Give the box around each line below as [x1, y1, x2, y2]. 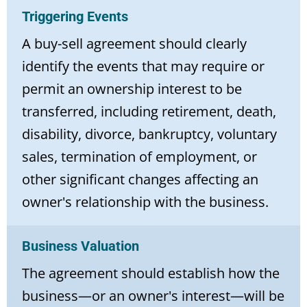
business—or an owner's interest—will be [22, 286, 284, 305]
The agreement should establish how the [22, 263, 280, 282]
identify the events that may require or [22, 56, 265, 75]
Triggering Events [22, 8, 128, 25]
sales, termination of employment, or [22, 147, 257, 166]
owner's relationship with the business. [22, 192, 269, 211]
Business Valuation [22, 237, 139, 254]
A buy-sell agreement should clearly [22, 34, 247, 53]
